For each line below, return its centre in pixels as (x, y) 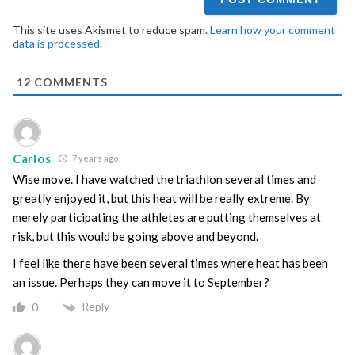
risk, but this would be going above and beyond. (136, 237)
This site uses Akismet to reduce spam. (111, 29)
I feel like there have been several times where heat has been (170, 263)
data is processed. (57, 43)
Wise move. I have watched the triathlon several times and (164, 179)
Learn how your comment (273, 29)
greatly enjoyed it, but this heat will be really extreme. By (161, 198)
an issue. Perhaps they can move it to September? (141, 282)
